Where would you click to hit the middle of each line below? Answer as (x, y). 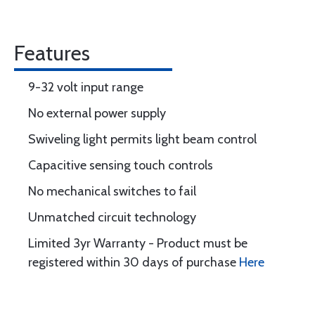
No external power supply (97, 113)
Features (52, 53)
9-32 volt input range (86, 87)
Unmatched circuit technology (112, 217)
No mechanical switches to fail (112, 191)
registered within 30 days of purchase (134, 262)
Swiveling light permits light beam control (142, 139)
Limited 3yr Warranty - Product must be (138, 243)
